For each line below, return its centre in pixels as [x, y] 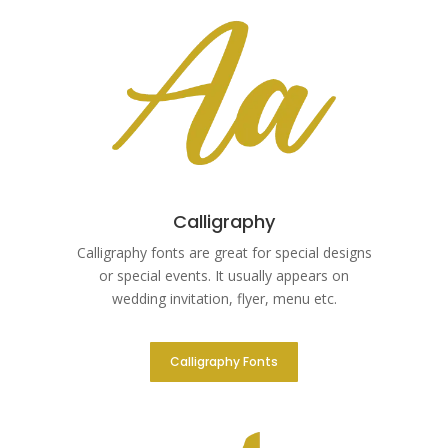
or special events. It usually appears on [224, 276]
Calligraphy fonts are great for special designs [224, 253]
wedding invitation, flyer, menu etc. [224, 299]
